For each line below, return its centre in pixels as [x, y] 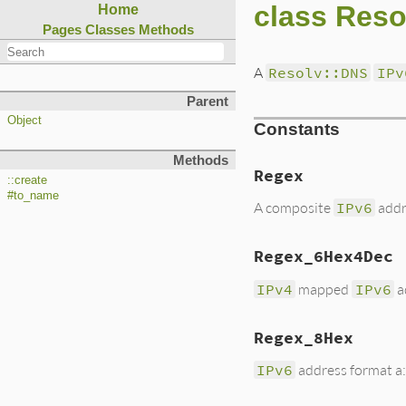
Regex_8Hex [304, 338]
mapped [324, 288]
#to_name [33, 196]
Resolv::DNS [319, 72]
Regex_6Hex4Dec [324, 257]
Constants [297, 130]
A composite [294, 208]
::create [27, 181]
